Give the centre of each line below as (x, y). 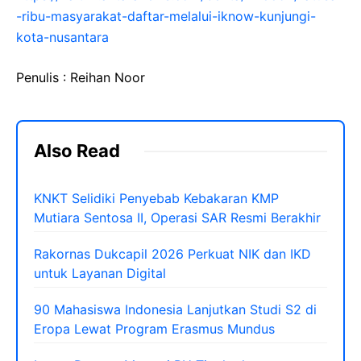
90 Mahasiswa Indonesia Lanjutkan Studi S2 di (175, 310)
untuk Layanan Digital (100, 274)
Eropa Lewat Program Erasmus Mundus (154, 329)
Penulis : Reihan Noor (81, 78)
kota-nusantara (62, 37)
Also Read (77, 151)
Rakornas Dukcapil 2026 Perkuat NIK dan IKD (172, 254)
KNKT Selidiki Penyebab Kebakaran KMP (156, 199)
